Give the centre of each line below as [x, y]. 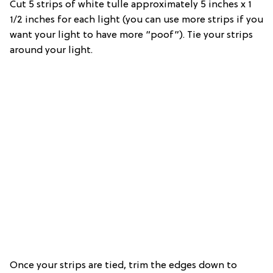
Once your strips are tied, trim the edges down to [123, 266]
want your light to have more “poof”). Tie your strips [131, 36]
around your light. [51, 51]
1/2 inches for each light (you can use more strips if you [136, 20]
